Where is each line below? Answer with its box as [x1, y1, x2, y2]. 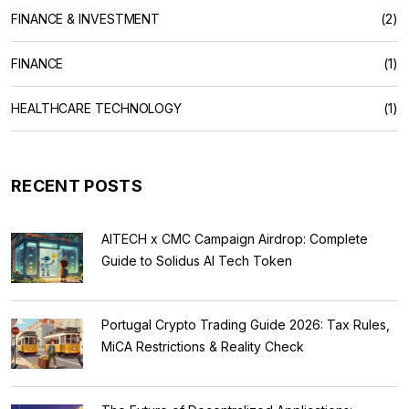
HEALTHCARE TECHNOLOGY [11, 100, 183, 116]
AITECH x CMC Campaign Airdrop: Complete [101, 230, 368, 246]
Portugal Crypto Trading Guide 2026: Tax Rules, [101, 316, 390, 332]
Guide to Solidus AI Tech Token [101, 252, 292, 268]
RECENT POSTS [11, 175, 142, 195]
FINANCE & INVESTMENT [11, 10, 161, 26]
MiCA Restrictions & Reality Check [101, 338, 304, 354]
